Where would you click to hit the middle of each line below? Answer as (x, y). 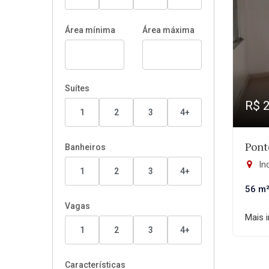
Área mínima (90, 30)
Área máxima (168, 30)
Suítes (77, 88)
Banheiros (85, 147)
